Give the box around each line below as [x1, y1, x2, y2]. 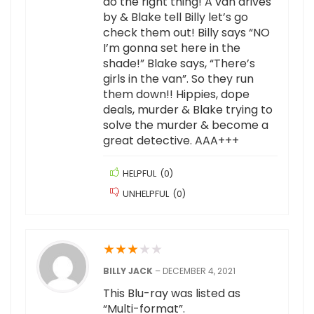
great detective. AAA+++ [103, 132, 239, 149]
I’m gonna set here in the [103, 40, 240, 57]
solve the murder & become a [103, 117, 268, 134]
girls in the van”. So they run [103, 71, 254, 88]
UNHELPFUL [123, 188, 169, 200]
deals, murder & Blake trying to [103, 102, 273, 118]
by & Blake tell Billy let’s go [103, 9, 248, 26]
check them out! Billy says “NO [103, 25, 270, 41]
